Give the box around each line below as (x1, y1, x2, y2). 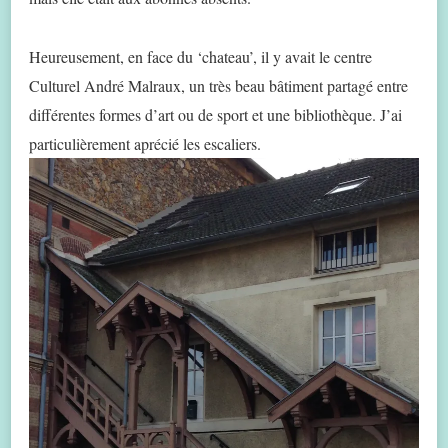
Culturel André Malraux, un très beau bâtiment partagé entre (29, 74, 408, 96)
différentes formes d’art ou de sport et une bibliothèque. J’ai (29, 103, 402, 125)
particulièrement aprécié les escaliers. (29, 132, 261, 154)
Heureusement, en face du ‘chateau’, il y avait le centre (29, 45, 372, 67)
